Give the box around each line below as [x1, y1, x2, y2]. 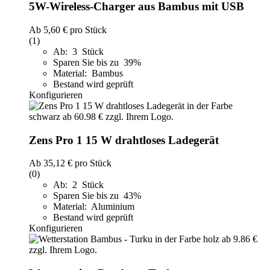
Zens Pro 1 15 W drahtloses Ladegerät [29, 133, 219, 146]
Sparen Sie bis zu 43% [53, 190, 143, 201]
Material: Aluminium [53, 201, 134, 212]
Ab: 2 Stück [53, 180, 104, 190]
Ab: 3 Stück [53, 46, 104, 57]
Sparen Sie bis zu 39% [53, 57, 143, 67]
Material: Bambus [53, 67, 123, 78]
